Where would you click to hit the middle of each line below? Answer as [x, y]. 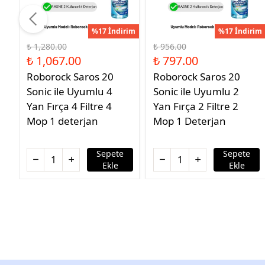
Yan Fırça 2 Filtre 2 [196, 106]
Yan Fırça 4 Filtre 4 [69, 106]
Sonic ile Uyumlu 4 [70, 91]
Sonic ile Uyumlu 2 [196, 91]
